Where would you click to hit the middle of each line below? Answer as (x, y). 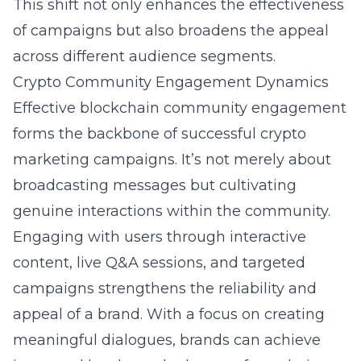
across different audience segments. (144, 56)
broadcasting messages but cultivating (155, 185)
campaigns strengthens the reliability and (165, 288)
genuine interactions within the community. (172, 211)
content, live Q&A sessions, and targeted (159, 263)
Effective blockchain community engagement (180, 108)
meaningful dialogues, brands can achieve (167, 340)
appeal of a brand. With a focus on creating (169, 314)
